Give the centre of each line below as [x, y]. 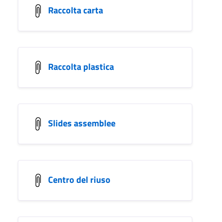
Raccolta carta [76, 10]
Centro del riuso [79, 179]
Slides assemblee [82, 123]
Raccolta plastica [81, 66]
